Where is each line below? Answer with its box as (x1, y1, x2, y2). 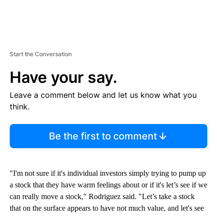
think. (10, 102, 30, 112)
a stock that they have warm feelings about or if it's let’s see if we (10, 181, 207, 189)
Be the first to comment (48, 130, 157, 142)
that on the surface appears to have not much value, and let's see (10, 204, 204, 213)
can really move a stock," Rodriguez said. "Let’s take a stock (10, 192, 195, 201)
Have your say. (10, 68, 117, 87)
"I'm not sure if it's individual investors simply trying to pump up (10, 169, 206, 178)
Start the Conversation (10, 50, 72, 58)
